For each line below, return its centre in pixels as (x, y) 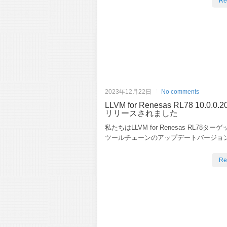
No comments (180, 91)
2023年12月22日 (128, 91)
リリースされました (141, 113)
